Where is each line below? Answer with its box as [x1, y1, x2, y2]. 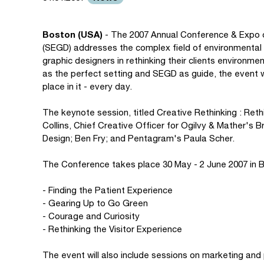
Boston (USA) [42, 29, 103, 39]
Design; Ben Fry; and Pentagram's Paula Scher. [42, 133, 235, 143]
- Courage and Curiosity [42, 211, 140, 221]
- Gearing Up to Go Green [42, 198, 148, 208]
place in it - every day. [42, 81, 132, 91]
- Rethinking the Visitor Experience [42, 224, 182, 234]
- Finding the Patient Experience [42, 185, 173, 195]
